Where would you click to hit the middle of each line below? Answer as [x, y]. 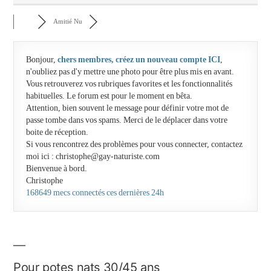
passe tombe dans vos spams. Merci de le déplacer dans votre [127, 120]
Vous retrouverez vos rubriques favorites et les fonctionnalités [129, 84]
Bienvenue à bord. [57, 168]
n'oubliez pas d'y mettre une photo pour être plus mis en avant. [130, 72]
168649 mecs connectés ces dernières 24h [95, 193]
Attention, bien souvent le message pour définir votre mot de [127, 108]
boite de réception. [57, 132]
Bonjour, [42, 60]
